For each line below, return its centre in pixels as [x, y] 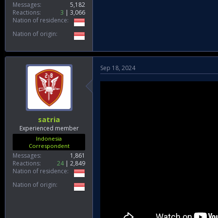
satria [49, 119]
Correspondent [49, 146]
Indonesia [49, 138]
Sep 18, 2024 [118, 68]
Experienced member [49, 128]
